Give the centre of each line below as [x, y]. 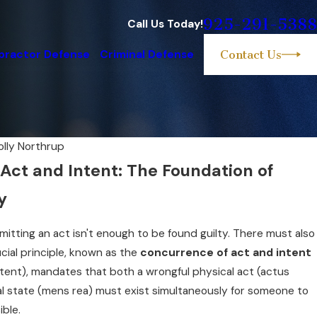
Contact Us [251, 55]
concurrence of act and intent [225, 252]
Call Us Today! [165, 24]
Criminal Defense [146, 54]
